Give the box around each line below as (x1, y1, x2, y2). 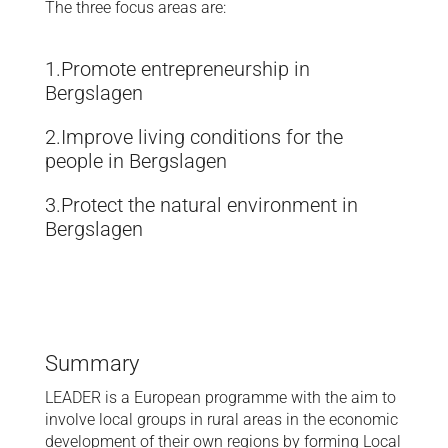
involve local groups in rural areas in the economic (44, 410, 398, 430)
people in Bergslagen (44, 149, 227, 174)
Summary (44, 351, 139, 377)
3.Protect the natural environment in (44, 193, 358, 218)
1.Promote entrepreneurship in (44, 57, 310, 82)
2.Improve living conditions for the (44, 125, 343, 150)
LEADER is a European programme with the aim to (44, 388, 396, 408)
